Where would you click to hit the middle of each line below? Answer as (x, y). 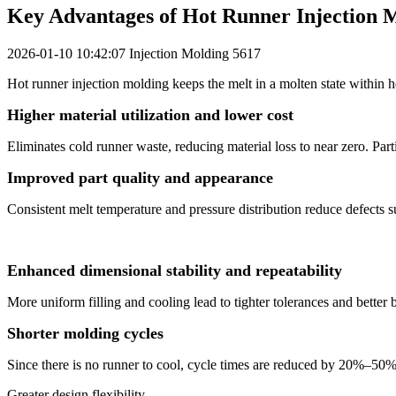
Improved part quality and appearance (140, 178)
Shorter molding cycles (85, 334)
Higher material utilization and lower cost (150, 115)
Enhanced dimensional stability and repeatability (175, 271)
